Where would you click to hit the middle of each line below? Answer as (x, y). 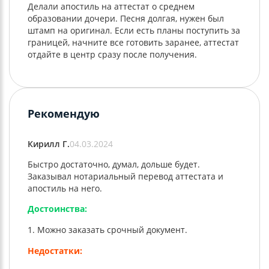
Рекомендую (64, 114)
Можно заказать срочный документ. (112, 230)
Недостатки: (55, 251)
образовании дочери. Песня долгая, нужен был (126, 19)
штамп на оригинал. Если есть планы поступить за (134, 31)
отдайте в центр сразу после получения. (112, 55)
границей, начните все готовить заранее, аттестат (133, 43)
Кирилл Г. (49, 144)
